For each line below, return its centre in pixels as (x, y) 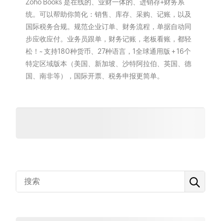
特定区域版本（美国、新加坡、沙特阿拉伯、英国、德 (108, 64)
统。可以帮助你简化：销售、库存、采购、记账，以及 (108, 15)
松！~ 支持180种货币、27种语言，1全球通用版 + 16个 (108, 52)
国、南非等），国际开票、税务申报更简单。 (94, 76)
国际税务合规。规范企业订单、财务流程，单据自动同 (108, 27)
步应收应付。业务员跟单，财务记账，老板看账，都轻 (108, 39)
